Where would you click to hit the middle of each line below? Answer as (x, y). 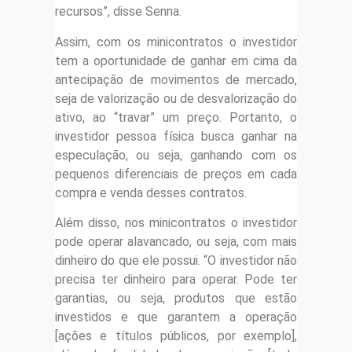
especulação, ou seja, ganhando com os (176, 155)
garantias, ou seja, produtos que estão (176, 299)
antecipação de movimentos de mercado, (176, 79)
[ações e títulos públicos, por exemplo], (176, 336)
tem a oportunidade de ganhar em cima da (176, 60)
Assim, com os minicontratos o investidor (176, 42)
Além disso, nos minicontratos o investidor (176, 223)
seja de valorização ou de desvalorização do (176, 98)
